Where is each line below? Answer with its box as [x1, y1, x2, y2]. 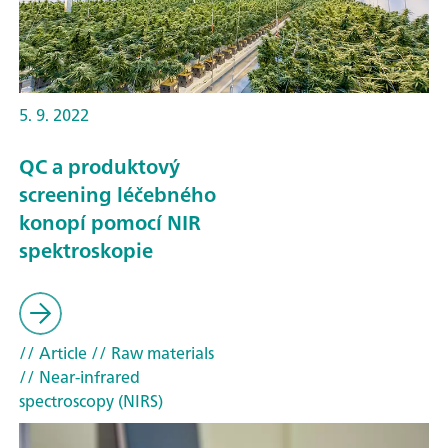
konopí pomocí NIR [19, 205, 200, 241]
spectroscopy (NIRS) [19, 386, 163, 415]
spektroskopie [19, 233, 153, 269]
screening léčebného [19, 177, 216, 213]
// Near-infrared [19, 362, 140, 391]
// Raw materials [87, 338, 214, 367]
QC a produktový [19, 149, 180, 185]
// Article [19, 338, 87, 367]
